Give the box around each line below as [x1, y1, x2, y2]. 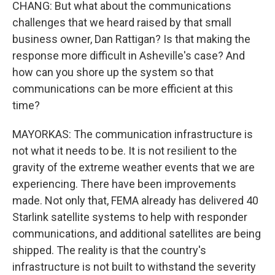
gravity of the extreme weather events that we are [12, 161, 255, 174]
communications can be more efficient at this [12, 82, 233, 95]
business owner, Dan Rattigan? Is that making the [12, 33, 250, 45]
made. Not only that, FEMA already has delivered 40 [12, 194, 258, 207]
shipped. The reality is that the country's [12, 244, 206, 257]
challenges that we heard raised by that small [12, 16, 231, 29]
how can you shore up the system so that [12, 66, 214, 79]
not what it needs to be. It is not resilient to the [12, 144, 237, 157]
